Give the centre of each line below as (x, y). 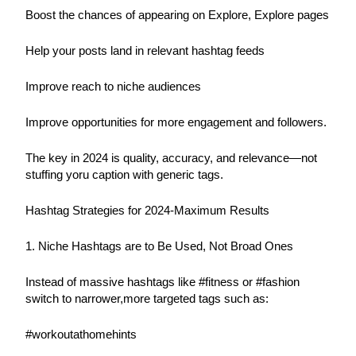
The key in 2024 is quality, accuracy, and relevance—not (172, 158)
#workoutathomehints (81, 334)
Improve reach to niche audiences (114, 86)
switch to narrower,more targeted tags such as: (147, 298)
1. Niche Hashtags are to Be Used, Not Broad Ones (160, 246)
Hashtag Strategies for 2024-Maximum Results (148, 210)
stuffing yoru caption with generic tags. (125, 174)
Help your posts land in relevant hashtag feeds (145, 50)
